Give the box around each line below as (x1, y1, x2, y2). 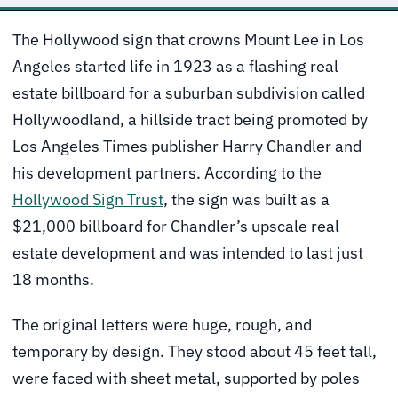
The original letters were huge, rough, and (12, 314, 312, 336)
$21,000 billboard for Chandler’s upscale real (12, 215, 339, 236)
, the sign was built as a (163, 188, 330, 210)
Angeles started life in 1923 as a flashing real (12, 55, 338, 76)
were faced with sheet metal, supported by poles (12, 368, 360, 389)
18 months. (12, 268, 94, 290)
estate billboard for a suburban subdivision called (12, 82, 365, 103)
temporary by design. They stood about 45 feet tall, (12, 341, 377, 362)
